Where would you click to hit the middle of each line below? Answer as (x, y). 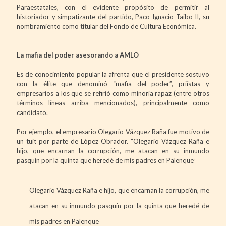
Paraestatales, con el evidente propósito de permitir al (113, 7)
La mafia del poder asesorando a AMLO (78, 55)
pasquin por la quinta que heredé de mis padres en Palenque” (106, 160)
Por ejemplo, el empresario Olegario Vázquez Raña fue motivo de (113, 131)
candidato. (32, 112)
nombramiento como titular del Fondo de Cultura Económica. (106, 26)
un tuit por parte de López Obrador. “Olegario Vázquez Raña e (113, 141)
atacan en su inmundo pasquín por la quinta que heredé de (119, 206)
